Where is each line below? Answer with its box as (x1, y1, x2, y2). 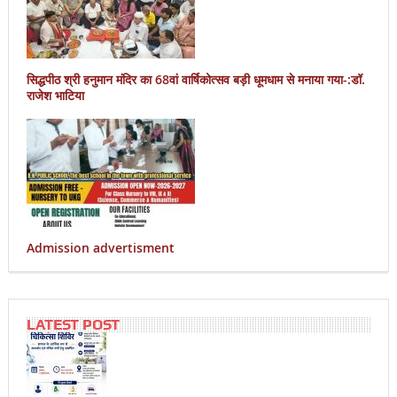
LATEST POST (26, 315, 120, 334)
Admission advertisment (26, 239, 175, 257)
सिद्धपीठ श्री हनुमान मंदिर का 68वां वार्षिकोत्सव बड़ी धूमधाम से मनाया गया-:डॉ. (26, 71, 365, 89)
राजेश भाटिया (26, 87, 84, 105)
